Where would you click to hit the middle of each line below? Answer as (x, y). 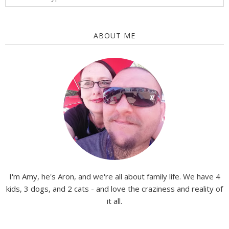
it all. (114, 201)
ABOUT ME (114, 36)
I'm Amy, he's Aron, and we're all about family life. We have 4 (114, 177)
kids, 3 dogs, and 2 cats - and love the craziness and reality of (114, 189)
